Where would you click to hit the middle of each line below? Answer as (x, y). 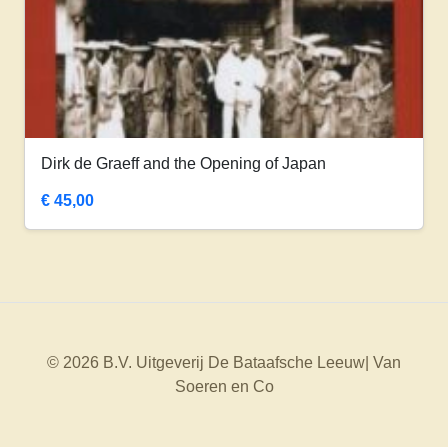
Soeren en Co (224, 387)
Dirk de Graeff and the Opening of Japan (183, 164)
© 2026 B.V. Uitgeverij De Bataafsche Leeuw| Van (224, 363)
